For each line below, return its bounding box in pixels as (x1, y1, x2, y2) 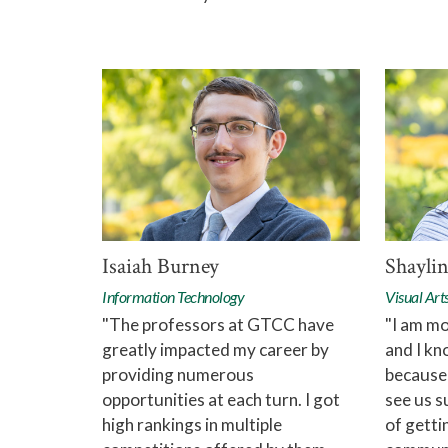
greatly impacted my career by (102, 339, 329, 361)
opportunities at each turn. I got (102, 389, 340, 411)
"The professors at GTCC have (102, 314, 334, 336)
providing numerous (102, 364, 254, 386)
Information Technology (102, 287, 245, 307)
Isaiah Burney (102, 252, 219, 282)
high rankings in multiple (102, 414, 282, 436)
